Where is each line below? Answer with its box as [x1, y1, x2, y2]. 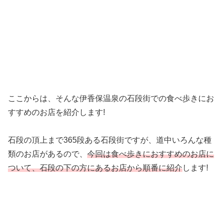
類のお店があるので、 [8, 150, 87, 159]
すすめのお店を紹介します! [8, 108, 105, 116]
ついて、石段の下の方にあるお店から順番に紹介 [8, 164, 182, 172]
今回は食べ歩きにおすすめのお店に [87, 150, 214, 159]
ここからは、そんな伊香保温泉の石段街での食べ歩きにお [8, 94, 214, 103]
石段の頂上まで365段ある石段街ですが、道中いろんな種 [8, 136, 212, 145]
